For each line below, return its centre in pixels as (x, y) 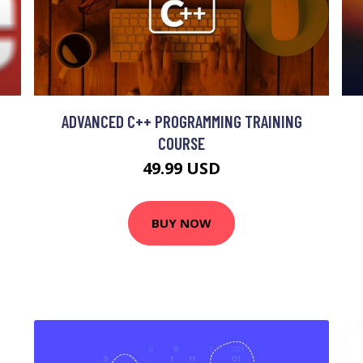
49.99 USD (181, 168)
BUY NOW (181, 223)
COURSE (181, 143)
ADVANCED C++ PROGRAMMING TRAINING (181, 121)
